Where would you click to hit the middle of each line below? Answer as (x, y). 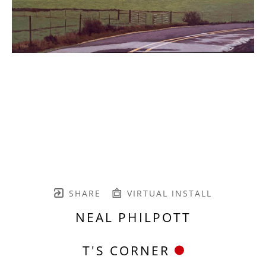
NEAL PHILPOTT (133, 217)
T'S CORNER (126, 250)
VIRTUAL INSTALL (167, 193)
